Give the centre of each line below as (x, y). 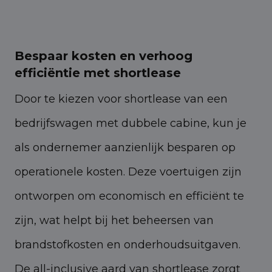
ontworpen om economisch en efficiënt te (129, 196)
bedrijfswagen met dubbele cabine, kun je (131, 123)
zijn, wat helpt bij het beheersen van (114, 220)
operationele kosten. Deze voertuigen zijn (128, 172)
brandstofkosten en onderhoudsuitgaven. (127, 244)
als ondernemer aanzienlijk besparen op (125, 147)
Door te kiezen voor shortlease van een (121, 99)
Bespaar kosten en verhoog (104, 56)
